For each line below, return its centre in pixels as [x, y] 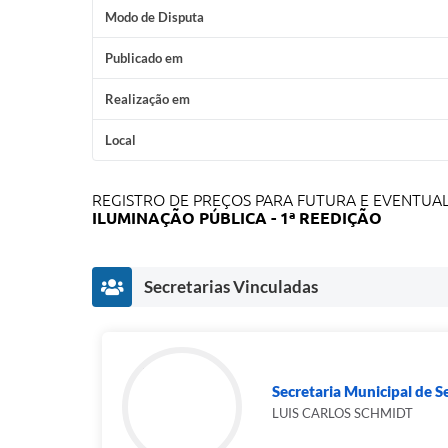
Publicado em [144, 58]
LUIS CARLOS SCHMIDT [342, 413]
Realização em [147, 99]
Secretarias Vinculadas [231, 286]
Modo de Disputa [154, 17]
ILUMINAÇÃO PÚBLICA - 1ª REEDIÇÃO [237, 218]
